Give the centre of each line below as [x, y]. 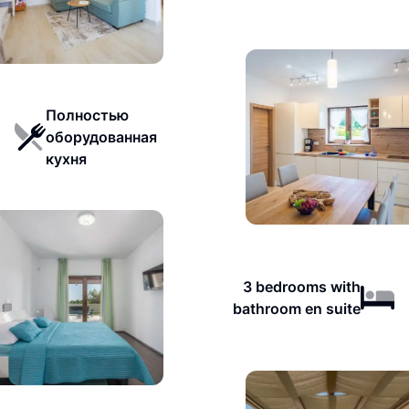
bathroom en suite [296, 309]
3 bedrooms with [301, 287]
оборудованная [101, 137]
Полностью [87, 115]
